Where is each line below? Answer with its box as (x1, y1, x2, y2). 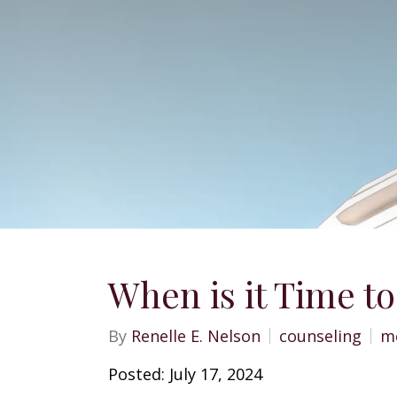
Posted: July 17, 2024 (108, 363, 262, 385)
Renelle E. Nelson (131, 325, 261, 346)
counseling (279, 325, 362, 346)
